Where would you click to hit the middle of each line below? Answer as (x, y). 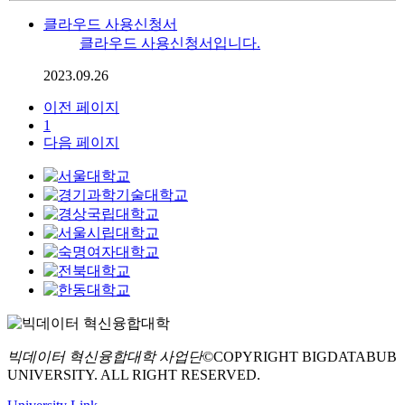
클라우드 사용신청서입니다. (170, 43)
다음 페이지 (81, 143)
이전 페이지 (81, 108)
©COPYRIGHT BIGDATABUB (300, 357)
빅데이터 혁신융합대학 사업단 (105, 357)
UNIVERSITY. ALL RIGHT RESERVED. (134, 375)
